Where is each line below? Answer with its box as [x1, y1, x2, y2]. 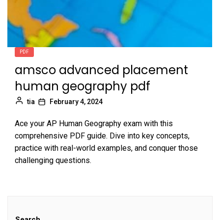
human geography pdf [15, 78, 150, 94]
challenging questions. [15, 156, 91, 165]
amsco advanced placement [15, 62, 188, 78]
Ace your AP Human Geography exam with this [15, 119, 173, 128]
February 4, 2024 [50, 98, 103, 106]
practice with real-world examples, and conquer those [15, 143, 198, 153]
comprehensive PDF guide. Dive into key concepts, [15, 131, 190, 140]
